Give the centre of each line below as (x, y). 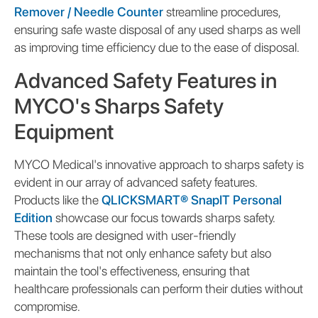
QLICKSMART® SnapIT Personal (192, 199)
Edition (33, 217)
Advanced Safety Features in (146, 80)
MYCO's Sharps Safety (119, 105)
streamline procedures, (222, 11)
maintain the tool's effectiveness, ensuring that (132, 270)
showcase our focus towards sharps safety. (164, 217)
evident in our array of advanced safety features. (136, 182)
